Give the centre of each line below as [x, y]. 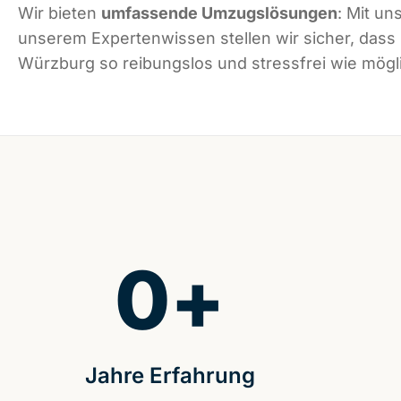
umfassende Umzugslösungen [219, 13]
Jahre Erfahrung [170, 376]
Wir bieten [60, 13]
